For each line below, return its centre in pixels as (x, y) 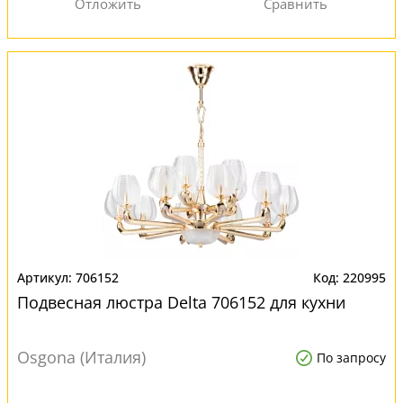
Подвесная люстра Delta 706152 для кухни (181, 302)
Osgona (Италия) (81, 357)
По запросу (351, 358)
